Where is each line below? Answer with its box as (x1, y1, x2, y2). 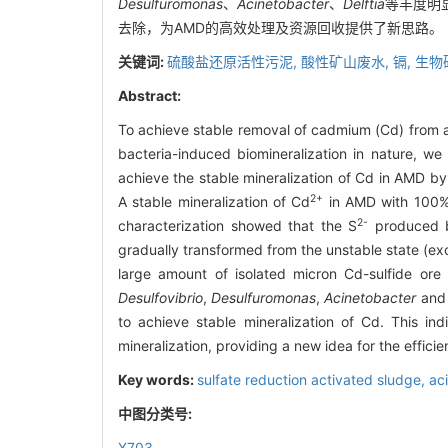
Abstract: (118, 86, 181, 104)
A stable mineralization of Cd (118, 192, 311, 210)
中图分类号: (118, 404, 195, 422)
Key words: (118, 370, 197, 388)
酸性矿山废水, (301, 52, 393, 70)
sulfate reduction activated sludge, (197, 370, 429, 388)
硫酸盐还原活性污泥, (167, 52, 301, 70)
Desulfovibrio (118, 288, 203, 306)
